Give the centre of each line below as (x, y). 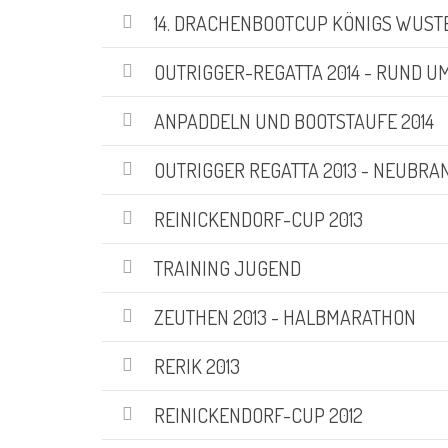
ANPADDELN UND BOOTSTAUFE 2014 (294, 120)
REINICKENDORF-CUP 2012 (258, 414)
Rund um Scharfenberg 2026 (197, 383)
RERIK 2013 (197, 365)
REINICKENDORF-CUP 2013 (258, 218)
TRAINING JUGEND (227, 267)
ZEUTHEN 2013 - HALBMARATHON (285, 316)
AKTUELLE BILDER (188, 99)
